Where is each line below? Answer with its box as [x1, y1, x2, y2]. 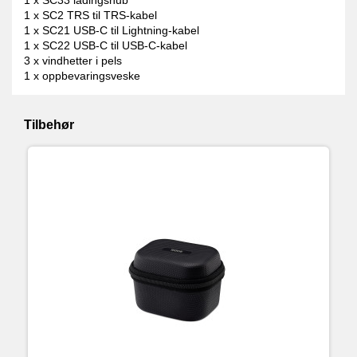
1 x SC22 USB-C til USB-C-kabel [24, 38, 190, 52]
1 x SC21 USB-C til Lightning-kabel [24, 23, 199, 37]
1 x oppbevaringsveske [24, 69, 140, 82]
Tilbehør [24, 117, 74, 131]
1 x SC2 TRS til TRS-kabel [24, 8, 157, 22]
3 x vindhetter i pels [24, 53, 122, 67]
